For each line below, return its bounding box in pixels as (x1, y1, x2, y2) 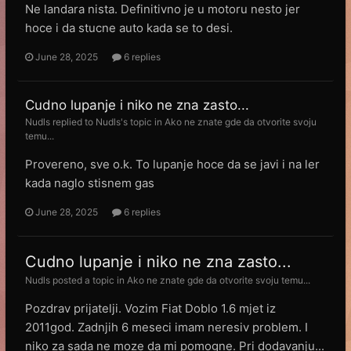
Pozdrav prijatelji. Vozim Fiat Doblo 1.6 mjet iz (25, 301, 276, 316)
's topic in (121, 116, 165, 128)
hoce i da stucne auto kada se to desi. (25, 20, 233, 35)
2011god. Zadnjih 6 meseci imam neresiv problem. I (25, 320, 308, 335)
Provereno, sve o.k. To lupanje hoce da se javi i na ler (25, 157, 320, 172)
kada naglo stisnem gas (25, 175, 154, 190)
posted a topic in (50, 274, 127, 286)
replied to (50, 116, 96, 128)
